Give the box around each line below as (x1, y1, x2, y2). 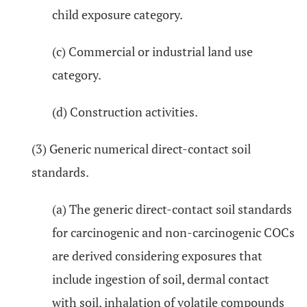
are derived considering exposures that (52, 247, 262, 264)
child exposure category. (52, 6, 183, 23)
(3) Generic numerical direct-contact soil (32, 140, 251, 157)
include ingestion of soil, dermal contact (52, 271, 269, 287)
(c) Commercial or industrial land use (52, 43, 253, 60)
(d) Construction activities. (52, 103, 198, 120)
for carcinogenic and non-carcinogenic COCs (52, 224, 295, 241)
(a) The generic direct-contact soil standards (52, 201, 292, 217)
